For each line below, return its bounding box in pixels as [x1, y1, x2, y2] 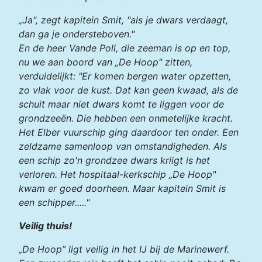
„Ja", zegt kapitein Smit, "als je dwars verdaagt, [19, 14, 228, 26]
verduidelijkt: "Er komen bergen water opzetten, [19, 70, 231, 82]
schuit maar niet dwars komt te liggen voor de [19, 98, 224, 111]
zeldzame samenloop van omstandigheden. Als [19, 140, 227, 153]
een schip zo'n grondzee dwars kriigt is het [19, 154, 210, 167]
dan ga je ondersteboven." [19, 28, 135, 40]
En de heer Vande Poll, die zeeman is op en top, [19, 42, 230, 54]
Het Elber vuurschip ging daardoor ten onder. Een [19, 126, 239, 139]
